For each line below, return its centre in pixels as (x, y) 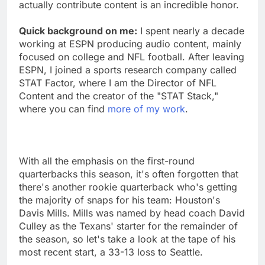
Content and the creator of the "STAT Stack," (119, 96)
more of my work (146, 109)
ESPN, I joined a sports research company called (128, 70)
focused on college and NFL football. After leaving (132, 56)
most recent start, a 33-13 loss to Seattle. (111, 252)
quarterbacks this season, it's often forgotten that (129, 174)
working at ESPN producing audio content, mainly (130, 43)
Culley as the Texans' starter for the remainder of (128, 226)
